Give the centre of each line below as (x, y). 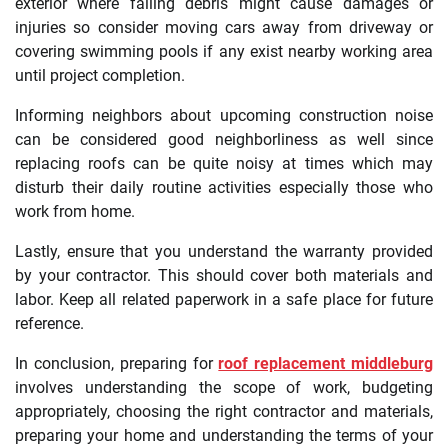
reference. (49, 323)
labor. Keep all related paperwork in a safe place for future (224, 299)
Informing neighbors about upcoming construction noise (224, 115)
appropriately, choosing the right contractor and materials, (224, 411)
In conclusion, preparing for (117, 363)
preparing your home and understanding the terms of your (224, 435)
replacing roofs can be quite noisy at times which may (224, 163)
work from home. (75, 211)
